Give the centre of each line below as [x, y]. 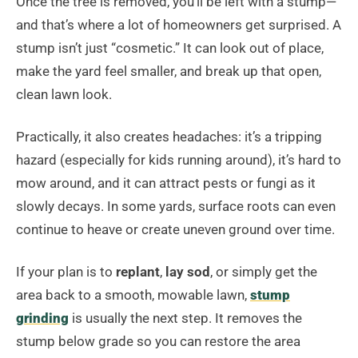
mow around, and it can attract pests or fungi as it [166, 183]
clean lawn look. [64, 95]
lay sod [188, 272]
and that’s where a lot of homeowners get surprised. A [179, 25]
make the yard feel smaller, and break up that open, [169, 72]
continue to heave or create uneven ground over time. [175, 230]
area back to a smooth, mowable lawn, [133, 295]
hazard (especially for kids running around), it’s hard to [179, 160]
